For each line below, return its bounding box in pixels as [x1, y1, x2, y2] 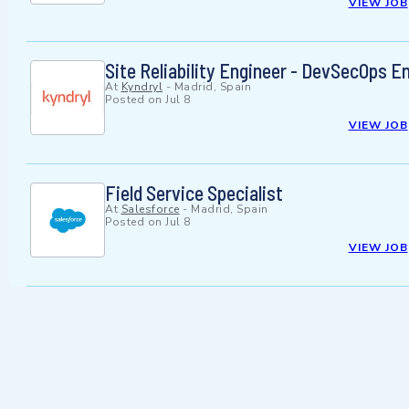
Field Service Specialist [105, 181, 283, 205]
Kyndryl [121, 79, 163, 95]
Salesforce [121, 202, 180, 217]
